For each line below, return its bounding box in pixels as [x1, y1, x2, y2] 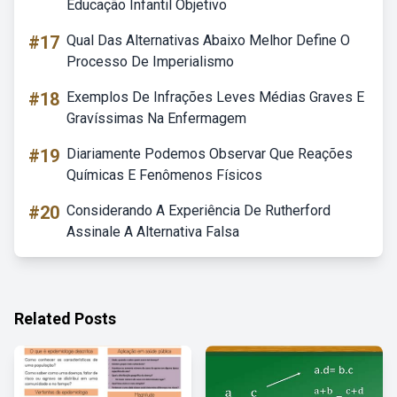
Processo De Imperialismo [66, 53, 234, 70]
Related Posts [14, 309, 116, 328]
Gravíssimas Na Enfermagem [66, 110, 246, 127]
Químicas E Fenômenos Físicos [66, 167, 262, 183]
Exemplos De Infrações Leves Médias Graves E [66, 89, 364, 105]
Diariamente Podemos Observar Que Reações [66, 145, 353, 162]
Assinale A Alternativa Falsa [66, 223, 239, 240]
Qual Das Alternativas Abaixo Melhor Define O [66, 32, 350, 49]
